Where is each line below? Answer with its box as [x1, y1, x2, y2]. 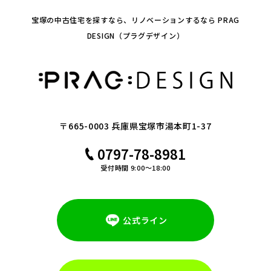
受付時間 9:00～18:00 [100, 162, 171, 172]
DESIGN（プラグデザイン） [87, 30, 184, 41]
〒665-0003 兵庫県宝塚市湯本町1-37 [59, 119, 212, 132]
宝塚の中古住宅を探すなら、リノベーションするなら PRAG [31, 14, 240, 25]
